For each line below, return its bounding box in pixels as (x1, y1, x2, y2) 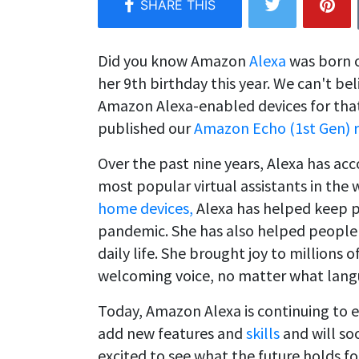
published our (98, 117, 194, 138)
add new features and (98, 322, 246, 343)
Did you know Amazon (98, 50, 249, 71)
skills (246, 322, 280, 343)
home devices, (98, 197, 193, 218)
